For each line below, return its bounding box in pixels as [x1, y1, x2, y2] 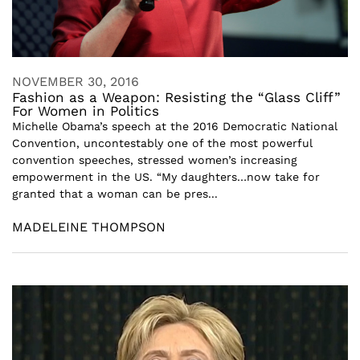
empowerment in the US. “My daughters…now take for [12, 170, 320, 183]
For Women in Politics [12, 103, 159, 119]
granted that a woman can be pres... [12, 187, 218, 200]
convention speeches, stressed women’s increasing [12, 153, 297, 166]
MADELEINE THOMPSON [12, 219, 166, 235]
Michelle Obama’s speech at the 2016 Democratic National [12, 120, 337, 133]
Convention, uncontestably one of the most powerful [12, 137, 313, 149]
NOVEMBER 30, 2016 [12, 74, 139, 89]
